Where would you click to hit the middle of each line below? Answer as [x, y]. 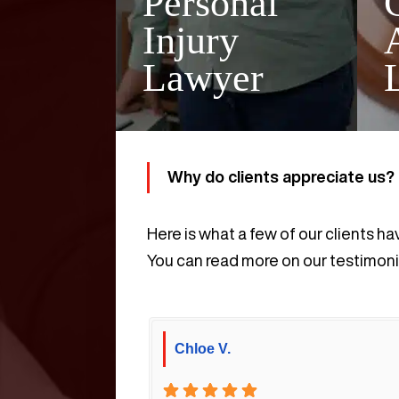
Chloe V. [203, 349]
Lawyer [203, 78]
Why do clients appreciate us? [281, 177]
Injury [191, 41]
